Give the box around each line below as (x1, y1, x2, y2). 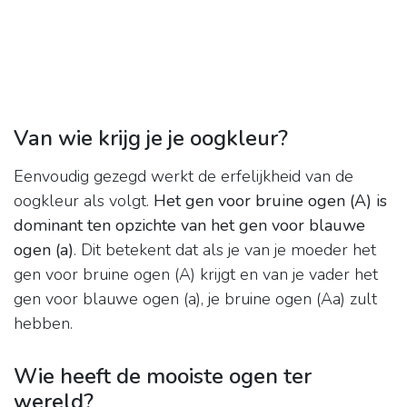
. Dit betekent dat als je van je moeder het (74, 239, 376, 262)
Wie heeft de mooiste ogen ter (14, 362, 312, 392)
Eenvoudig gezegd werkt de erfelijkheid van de (14, 165, 353, 188)
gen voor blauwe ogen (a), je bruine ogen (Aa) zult (14, 288, 377, 311)
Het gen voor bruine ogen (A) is (154, 190, 387, 213)
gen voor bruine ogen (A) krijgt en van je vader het (14, 263, 378, 286)
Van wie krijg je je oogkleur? (14, 124, 288, 154)
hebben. (14, 313, 73, 335)
